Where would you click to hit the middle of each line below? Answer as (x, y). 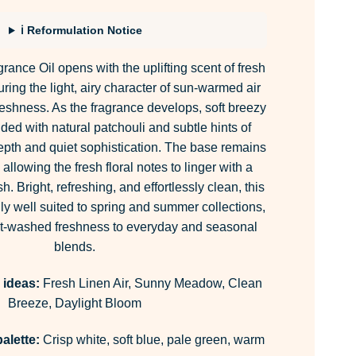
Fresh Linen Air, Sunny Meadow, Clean (151, 283)
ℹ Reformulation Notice (81, 31)
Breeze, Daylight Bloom (74, 303)
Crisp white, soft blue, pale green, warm (152, 339)
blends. (74, 247)
